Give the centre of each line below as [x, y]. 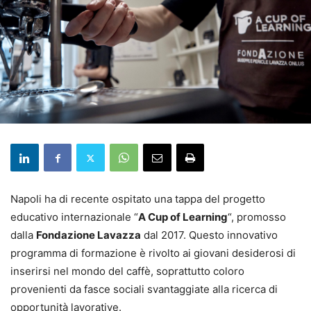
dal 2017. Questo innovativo [209, 235]
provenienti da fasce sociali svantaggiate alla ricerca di [144, 289]
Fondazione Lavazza [89, 235]
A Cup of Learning [183, 217]
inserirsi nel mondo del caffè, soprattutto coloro [127, 271]
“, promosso [257, 217]
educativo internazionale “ [74, 217]
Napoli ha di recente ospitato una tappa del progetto [138, 199]
